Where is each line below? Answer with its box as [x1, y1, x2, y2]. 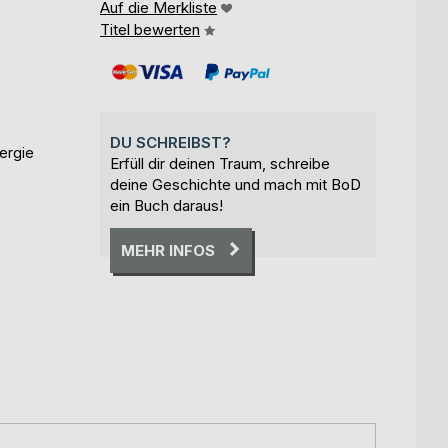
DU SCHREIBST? [110, 132, 231, 152]
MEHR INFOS [121, 240, 215, 260]
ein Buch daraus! [110, 195, 223, 215]
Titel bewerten [100, 19, 200, 39]
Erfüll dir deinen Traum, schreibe [110, 153, 330, 173]
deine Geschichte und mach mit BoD [110, 174, 361, 194]
